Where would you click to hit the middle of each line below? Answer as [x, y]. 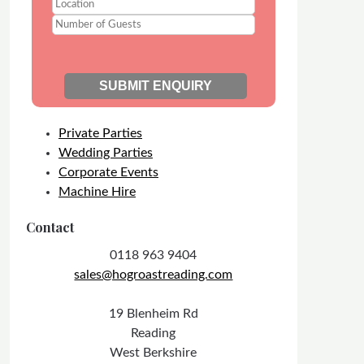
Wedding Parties [105, 153]
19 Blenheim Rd [153, 314]
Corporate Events [108, 172]
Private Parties [100, 133]
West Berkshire [154, 353]
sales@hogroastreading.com [154, 275]
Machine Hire [97, 192]
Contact [50, 227]
